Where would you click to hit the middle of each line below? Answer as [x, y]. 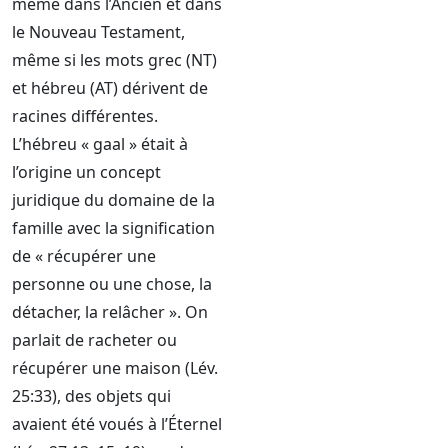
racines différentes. [85, 116]
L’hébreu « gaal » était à [100, 144]
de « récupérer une [84, 256]
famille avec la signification [113, 228]
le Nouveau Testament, [98, 32]
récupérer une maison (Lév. [115, 368]
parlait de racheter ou [94, 340]
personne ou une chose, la [112, 284]
